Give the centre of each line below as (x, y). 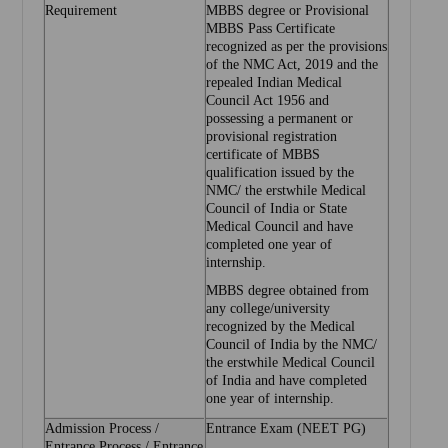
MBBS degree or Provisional (288, 11)
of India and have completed (287, 381)
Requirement (81, 11)
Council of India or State (277, 209)
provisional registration (272, 137)
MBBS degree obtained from (288, 291)
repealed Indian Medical (274, 83)
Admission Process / (102, 429)
